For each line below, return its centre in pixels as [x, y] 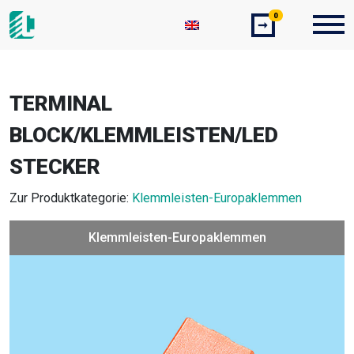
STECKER [55, 167]
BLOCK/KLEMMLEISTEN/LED [144, 135]
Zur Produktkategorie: [71, 198]
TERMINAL [61, 104]
